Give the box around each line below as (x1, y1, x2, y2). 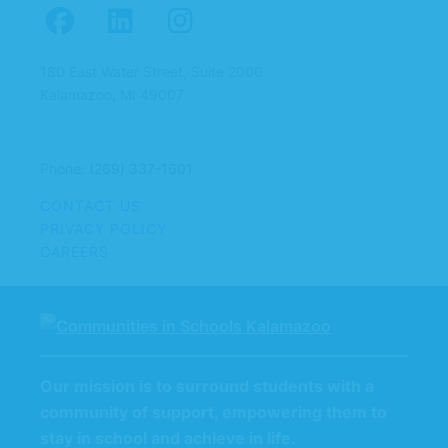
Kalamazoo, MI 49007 (40, 85, 184, 103)
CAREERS (40, 242, 109, 260)
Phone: (40, 159, 89, 177)
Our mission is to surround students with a (40, 375, 374, 396)
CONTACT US (40, 196, 141, 214)
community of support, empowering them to (40, 401, 387, 422)
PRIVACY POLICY (40, 219, 167, 237)
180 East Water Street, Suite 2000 (40, 62, 263, 80)
